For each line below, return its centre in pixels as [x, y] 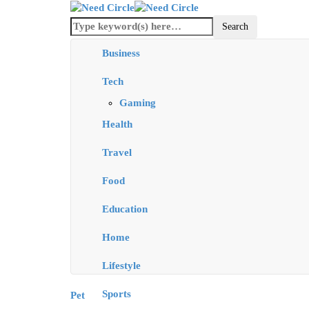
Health [117, 124]
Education [125, 209]
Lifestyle [121, 266]
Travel [117, 153]
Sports [117, 294]
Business [121, 53]
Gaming [138, 103]
